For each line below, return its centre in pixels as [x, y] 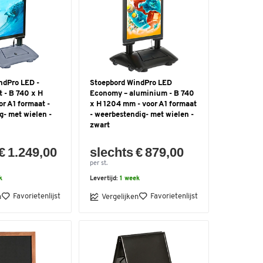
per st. [99, 163]
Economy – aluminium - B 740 [142, 94]
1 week [130, 179]
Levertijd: [105, 179]
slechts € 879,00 [137, 152]
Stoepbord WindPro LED [131, 83]
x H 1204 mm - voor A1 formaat [143, 104]
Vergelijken [120, 197]
